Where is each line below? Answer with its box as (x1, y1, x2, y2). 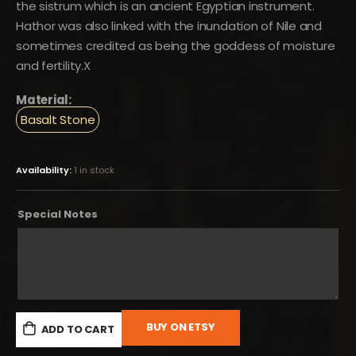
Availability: (16, 164, 74, 177)
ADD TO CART (41, 322, 114, 338)
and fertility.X (16, 56, 91, 74)
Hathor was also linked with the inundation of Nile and (16, 17, 322, 34)
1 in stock (74, 164, 114, 177)
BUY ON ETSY (145, 319, 215, 335)
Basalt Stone (21, 111, 95, 129)
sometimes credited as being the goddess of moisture (16, 37, 335, 54)
